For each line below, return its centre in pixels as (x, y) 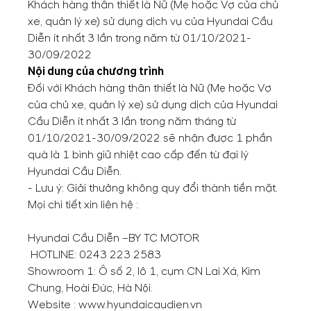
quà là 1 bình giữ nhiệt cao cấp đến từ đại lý (138, 155)
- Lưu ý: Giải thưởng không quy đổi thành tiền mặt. (153, 188)
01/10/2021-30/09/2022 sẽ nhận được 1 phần (150, 138)
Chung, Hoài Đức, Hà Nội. (90, 288)
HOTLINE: (53, 255)
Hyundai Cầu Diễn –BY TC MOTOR (114, 238)
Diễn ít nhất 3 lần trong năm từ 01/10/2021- (140, 38)
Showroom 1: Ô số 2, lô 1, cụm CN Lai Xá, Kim (144, 271)
